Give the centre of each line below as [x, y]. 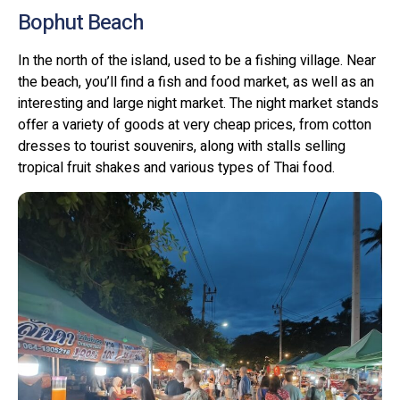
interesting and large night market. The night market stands [198, 104]
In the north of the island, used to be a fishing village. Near [197, 61]
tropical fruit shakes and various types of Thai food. [176, 168]
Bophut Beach [81, 23]
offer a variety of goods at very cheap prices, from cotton [195, 125]
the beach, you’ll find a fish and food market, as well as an [196, 83]
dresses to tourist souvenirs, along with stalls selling [182, 147]
